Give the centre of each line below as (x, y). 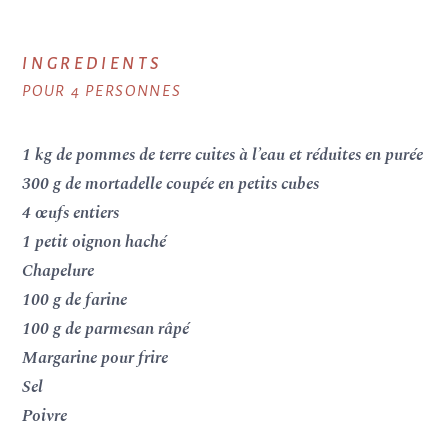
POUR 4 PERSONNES (102, 90)
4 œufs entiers (71, 213)
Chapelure (58, 271)
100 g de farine (75, 300)
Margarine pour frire (95, 358)
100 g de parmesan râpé (106, 329)
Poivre (45, 416)
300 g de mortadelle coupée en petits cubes (171, 184)
